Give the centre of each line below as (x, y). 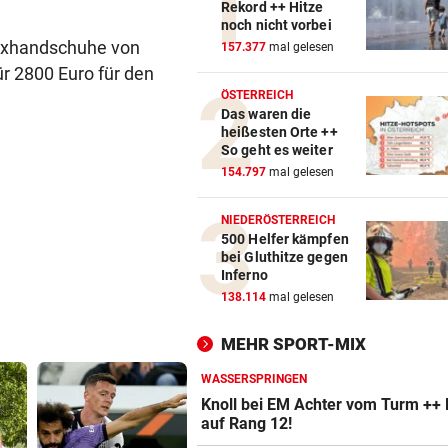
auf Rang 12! (247, 424)
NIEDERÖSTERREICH (278, 220)
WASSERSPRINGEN (254, 379)
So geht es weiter (277, 150)
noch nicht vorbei (276, 25)
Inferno (244, 275)
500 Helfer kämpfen (285, 239)
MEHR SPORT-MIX (293, 344)
